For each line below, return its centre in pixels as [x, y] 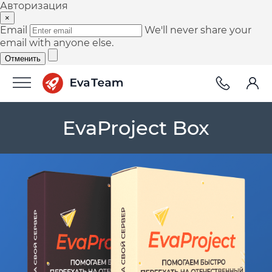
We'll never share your [198, 30]
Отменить [23, 59]
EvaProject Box [136, 128]
